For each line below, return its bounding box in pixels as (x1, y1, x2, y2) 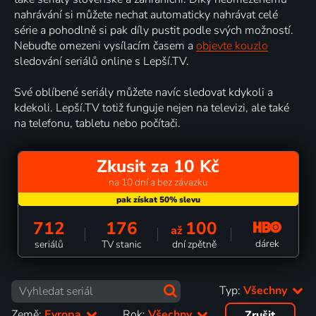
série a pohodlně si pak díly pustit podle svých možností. (14, 22, 293, 38)
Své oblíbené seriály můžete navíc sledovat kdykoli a (14, 84, 273, 100)
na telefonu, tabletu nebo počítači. (14, 115, 181, 131)
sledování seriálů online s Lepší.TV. (14, 53, 189, 69)
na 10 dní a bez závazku (108, 175, 208, 189)
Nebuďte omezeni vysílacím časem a (14, 37, 196, 54)
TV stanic (102, 237, 141, 251)
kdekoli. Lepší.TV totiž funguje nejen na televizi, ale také (14, 99, 289, 116)
